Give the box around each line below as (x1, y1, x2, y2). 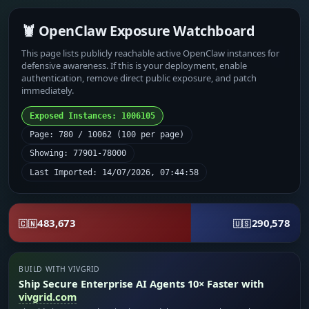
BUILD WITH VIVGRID (19, 264, 100, 275)
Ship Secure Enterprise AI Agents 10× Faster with (19, 277, 265, 291)
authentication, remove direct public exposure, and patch (21, 71, 257, 84)
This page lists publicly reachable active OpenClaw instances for (21, 46, 280, 59)
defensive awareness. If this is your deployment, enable (21, 59, 248, 72)
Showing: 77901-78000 (30, 148, 127, 159)
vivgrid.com (19, 290, 77, 304)
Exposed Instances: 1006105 (30, 110, 156, 121)
